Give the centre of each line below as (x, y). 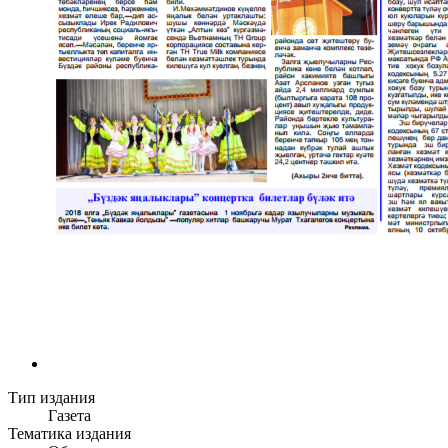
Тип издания (51, 398)
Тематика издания (69, 434)
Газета (69, 416)
